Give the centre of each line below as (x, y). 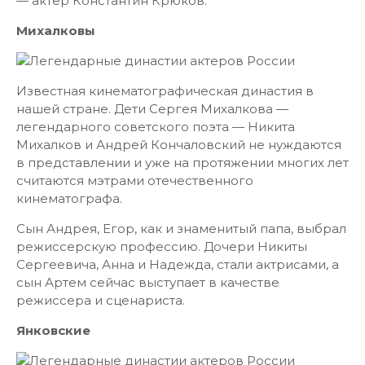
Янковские (53, 330)
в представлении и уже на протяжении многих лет (182, 163)
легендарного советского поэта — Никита (156, 127)
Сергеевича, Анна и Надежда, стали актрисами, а (178, 264)
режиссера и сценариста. (101, 300)
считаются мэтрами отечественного (135, 180)
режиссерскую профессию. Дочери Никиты (162, 246)
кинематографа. (69, 198)
